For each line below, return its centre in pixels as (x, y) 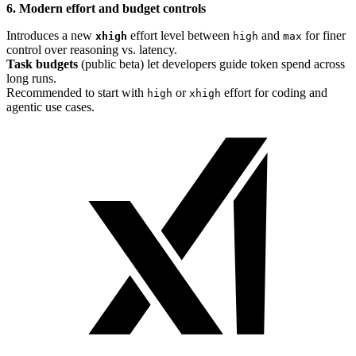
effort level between (180, 36)
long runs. (31, 79)
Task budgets (42, 64)
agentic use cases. (50, 107)
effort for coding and (274, 93)
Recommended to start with (77, 93)
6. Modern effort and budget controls (106, 9)
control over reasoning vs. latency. (92, 50)
